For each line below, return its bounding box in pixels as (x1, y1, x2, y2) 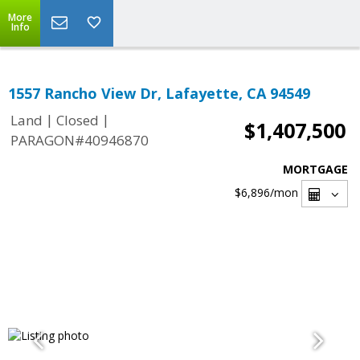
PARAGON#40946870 (10, 131, 149, 150)
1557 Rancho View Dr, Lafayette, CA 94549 (8, 84, 310, 103)
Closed (56, 111, 99, 130)
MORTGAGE (283, 162, 348, 177)
